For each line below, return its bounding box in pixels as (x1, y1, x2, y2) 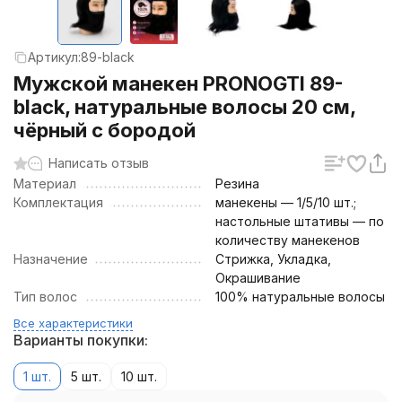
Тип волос (13, 289, 77, 304)
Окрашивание (215, 270, 301, 285)
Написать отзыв (48, 155, 149, 170)
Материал (13, 176, 76, 191)
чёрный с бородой (13, 118, 196, 142)
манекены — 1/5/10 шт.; (215, 195, 356, 210)
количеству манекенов (215, 232, 360, 248)
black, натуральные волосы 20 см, (13, 95, 355, 118)
